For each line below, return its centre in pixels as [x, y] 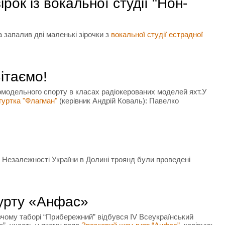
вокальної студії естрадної [157, 34]
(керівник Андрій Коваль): [102, 101]
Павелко [164, 101]
